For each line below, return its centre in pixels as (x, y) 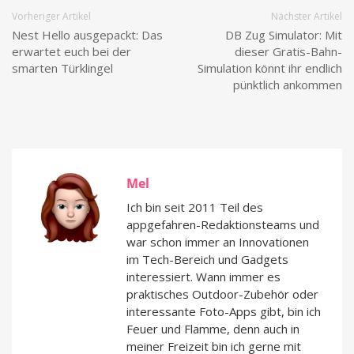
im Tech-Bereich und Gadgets (207, 260)
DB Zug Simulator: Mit (284, 35)
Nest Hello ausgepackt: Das (87, 35)
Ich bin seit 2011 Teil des (195, 207)
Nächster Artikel (307, 17)
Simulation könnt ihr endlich (270, 68)
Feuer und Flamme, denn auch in (213, 329)
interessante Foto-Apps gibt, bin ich (224, 312)
